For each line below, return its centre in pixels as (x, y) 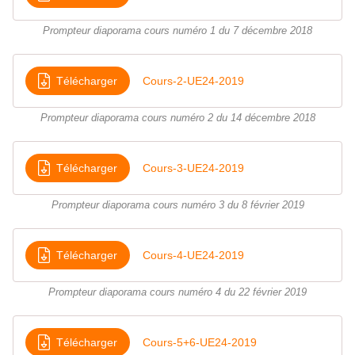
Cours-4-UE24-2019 (193, 255)
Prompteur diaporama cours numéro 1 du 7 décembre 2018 (177, 31)
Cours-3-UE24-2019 (193, 168)
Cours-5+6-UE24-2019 (200, 342)
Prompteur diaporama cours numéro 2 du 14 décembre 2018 (177, 118)
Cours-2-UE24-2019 (193, 80)
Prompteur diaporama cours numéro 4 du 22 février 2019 (177, 293)
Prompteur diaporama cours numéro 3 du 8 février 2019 (177, 206)
